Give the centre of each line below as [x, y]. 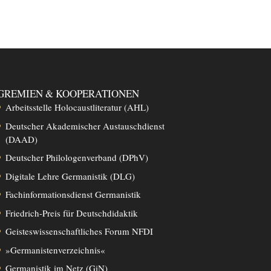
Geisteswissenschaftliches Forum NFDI [79, 231]
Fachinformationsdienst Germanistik [73, 194]
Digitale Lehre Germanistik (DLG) [70, 176]
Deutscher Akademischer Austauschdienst [85, 126]
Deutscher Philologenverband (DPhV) [77, 158]
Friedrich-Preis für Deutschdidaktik [71, 213]
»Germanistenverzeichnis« [55, 250]
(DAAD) [21, 139]
